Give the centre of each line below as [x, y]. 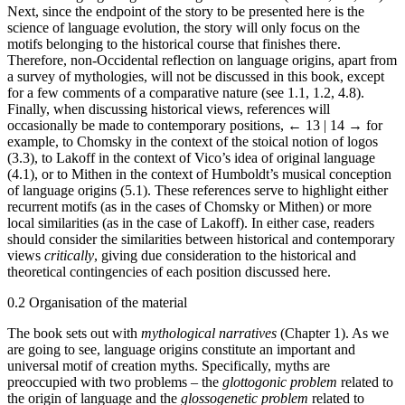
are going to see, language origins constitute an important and [181, 349]
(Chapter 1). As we [333, 333]
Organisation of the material [106, 302]
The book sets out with [74, 333]
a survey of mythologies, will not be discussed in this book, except [196, 76]
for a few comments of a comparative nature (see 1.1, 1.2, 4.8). [186, 92]
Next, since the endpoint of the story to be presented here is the [186, 11]
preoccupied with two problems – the [115, 381]
